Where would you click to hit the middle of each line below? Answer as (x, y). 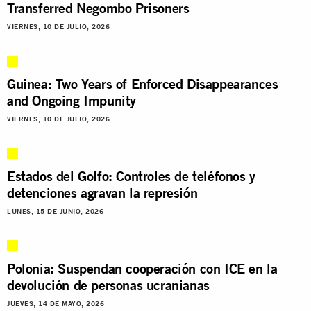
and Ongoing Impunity (72, 100)
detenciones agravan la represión (102, 192)
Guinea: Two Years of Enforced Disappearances (143, 83)
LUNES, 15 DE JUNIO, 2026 (55, 211)
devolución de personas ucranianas (108, 285)
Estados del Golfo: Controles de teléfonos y (131, 176)
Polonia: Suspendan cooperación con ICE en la (142, 268)
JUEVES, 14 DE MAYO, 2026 (56, 303)
